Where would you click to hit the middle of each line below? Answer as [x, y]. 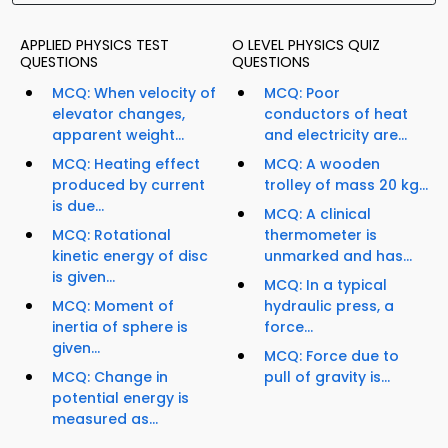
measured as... [105, 419]
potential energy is [120, 398]
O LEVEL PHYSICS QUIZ [306, 45]
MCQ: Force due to [331, 356]
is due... [78, 206]
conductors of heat [336, 114]
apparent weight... [118, 135]
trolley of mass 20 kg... [346, 185]
